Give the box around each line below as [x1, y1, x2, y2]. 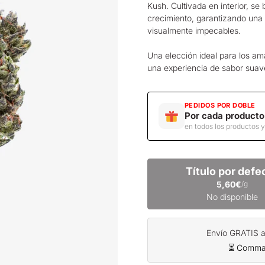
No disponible [206, 191, 258, 202]
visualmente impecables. [147, 25, 241, 35]
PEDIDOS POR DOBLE [185, 101, 256, 109]
